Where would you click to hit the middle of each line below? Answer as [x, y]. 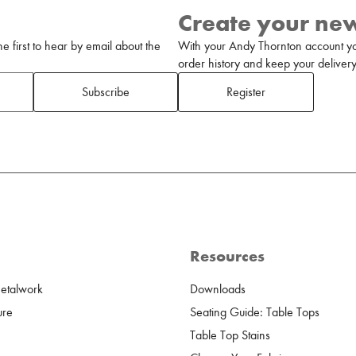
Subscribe [106, 92]
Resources [227, 256]
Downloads [218, 289]
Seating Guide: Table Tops [255, 312]
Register [246, 92]
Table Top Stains [230, 335]
